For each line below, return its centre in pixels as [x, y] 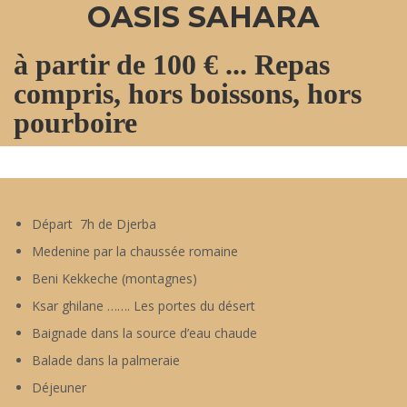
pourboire [75, 123]
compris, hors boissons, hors [188, 94]
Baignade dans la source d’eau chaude [144, 333]
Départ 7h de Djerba [94, 224]
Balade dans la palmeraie [106, 360]
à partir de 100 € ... [130, 65]
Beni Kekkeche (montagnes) [114, 278]
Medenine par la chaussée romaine [135, 251]
